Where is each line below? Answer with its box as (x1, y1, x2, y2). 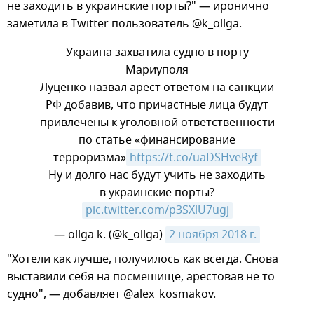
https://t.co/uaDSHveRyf (129, 149, 258, 167)
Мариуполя (125, 62, 189, 79)
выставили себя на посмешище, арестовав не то (7, 268, 275, 286)
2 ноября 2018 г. (169, 226, 257, 244)
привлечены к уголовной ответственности (39, 114, 275, 132)
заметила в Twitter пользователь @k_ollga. (7, 15, 242, 33)
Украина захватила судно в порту (65, 44, 249, 62)
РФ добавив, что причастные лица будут (46, 97, 268, 114)
